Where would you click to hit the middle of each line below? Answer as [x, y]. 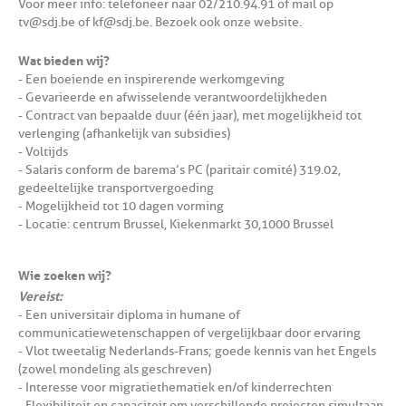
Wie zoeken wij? [65, 274]
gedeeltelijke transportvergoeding [116, 188]
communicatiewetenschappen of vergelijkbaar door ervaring [189, 333]
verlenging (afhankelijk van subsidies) [124, 134]
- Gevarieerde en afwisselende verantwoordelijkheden [173, 98]
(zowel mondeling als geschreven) [115, 370]
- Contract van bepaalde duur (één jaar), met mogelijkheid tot [190, 116]
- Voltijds [43, 152]
